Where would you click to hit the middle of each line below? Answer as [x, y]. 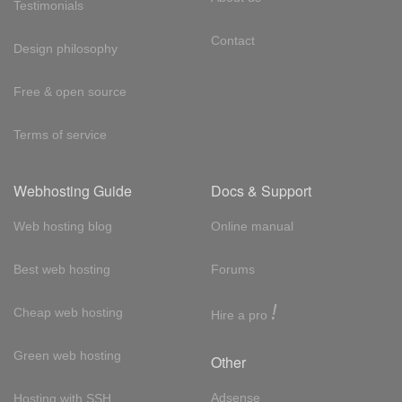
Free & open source [70, 92]
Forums [232, 269]
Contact [232, 40]
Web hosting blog [63, 226]
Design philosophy [66, 48]
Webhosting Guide [73, 191]
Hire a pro [240, 315]
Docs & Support [261, 191]
